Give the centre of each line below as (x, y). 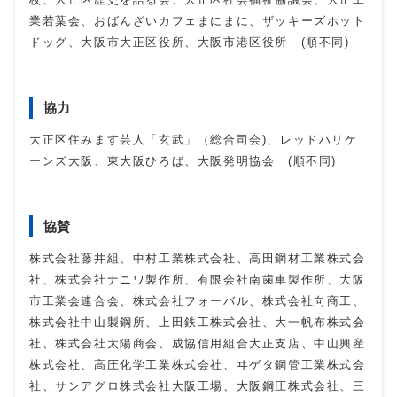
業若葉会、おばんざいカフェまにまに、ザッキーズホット (198, 21)
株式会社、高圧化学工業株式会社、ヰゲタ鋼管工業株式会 (198, 365)
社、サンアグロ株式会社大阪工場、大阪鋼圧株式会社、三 (198, 386)
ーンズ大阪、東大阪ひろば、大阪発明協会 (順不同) (183, 161)
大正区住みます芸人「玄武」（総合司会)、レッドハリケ (194, 140)
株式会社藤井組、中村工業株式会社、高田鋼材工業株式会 (198, 259)
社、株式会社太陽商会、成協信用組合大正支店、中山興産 (198, 344)
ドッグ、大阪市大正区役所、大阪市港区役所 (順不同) (190, 43)
